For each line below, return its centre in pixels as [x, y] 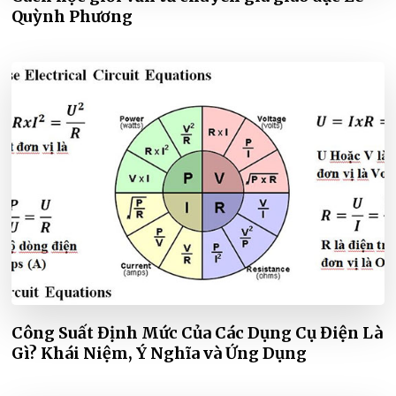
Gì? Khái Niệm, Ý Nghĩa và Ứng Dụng [160, 354]
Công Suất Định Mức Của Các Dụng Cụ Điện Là [198, 333]
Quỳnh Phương [72, 17]
